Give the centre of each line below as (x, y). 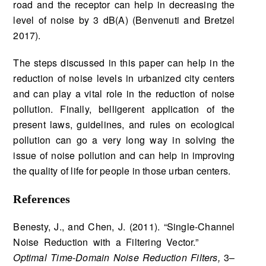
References (42, 199)
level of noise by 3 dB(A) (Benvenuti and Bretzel (124, 20)
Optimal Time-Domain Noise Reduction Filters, (119, 257)
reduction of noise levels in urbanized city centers (124, 78)
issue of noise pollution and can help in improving (124, 155)
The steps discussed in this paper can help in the (124, 62)
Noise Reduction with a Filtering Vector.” (124, 242)
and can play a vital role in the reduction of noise (124, 93)
